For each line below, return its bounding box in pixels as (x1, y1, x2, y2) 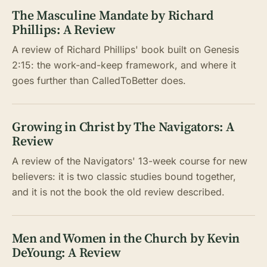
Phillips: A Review (12, 21, 116, 38)
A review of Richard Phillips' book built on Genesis (12, 44, 239, 55)
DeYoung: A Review (12, 244, 121, 261)
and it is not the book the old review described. (12, 186, 225, 198)
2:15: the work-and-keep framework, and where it (12, 59, 236, 71)
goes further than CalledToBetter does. (12, 74, 186, 86)
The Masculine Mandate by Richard (12, 7, 214, 24)
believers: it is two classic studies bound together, (12, 170, 236, 182)
